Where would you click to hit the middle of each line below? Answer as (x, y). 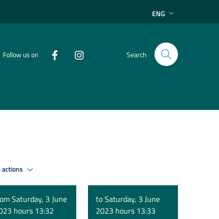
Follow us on (21, 54)
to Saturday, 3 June (128, 199)
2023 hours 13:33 (126, 211)
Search (137, 54)
